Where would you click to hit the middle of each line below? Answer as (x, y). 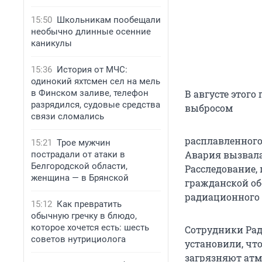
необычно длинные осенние (91, 32)
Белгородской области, (79, 166)
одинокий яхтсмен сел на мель (96, 81)
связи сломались (68, 116)
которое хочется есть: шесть (90, 227)
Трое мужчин (84, 143)
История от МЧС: (92, 70)
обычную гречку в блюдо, (84, 216)
